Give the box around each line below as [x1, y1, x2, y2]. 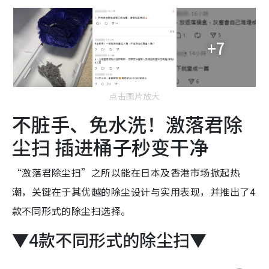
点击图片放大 [109, 90, 160, 103]
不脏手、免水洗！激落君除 [12, 110, 243, 138]
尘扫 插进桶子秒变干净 [12, 133, 208, 161]
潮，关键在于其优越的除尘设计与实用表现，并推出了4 [12, 184, 255, 199]
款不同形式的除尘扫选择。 [12, 204, 131, 219]
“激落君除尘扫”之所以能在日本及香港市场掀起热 [12, 165, 240, 180]
